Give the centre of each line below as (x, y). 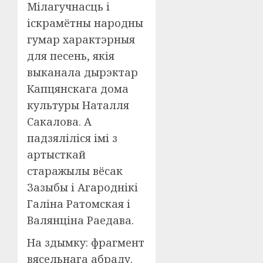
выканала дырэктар (82, 72)
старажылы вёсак (75, 171)
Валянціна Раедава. (80, 220)
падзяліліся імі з (72, 138)
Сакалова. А (59, 122)
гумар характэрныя (81, 39)
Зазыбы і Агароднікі (82, 187)
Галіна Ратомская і (79, 204)
